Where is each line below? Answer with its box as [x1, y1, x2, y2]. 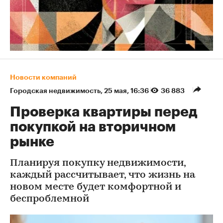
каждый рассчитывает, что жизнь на [10, 170, 195, 181]
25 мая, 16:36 [104, 87, 150, 95]
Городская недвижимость [10, 87, 101, 95]
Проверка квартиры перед [10, 105, 197, 119]
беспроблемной [10, 194, 89, 205]
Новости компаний [10, 74, 77, 81]
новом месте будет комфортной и [10, 182, 181, 193]
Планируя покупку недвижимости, [10, 158, 186, 169]
